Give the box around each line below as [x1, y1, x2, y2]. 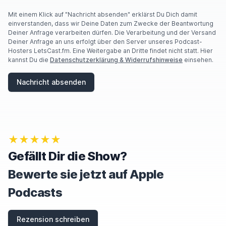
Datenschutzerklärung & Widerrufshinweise [50, 56, 183, 64]
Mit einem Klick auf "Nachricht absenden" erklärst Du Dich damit [8, 11, 197, 18]
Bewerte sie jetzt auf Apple [8, 167, 164, 182]
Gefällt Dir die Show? [8, 149, 127, 163]
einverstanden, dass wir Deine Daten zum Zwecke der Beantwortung [8, 20, 213, 27]
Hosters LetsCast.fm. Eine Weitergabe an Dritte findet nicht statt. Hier [8, 47, 213, 54]
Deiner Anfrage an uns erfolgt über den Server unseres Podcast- [8, 38, 202, 45]
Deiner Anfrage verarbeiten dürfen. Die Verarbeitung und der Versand [8, 29, 216, 36]
